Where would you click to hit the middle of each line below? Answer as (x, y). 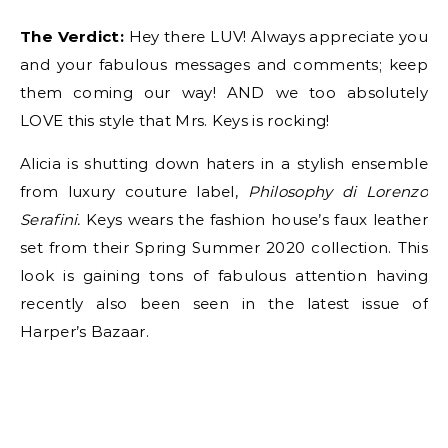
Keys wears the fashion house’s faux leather (257, 219)
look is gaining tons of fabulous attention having (224, 275)
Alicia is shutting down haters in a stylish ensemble (224, 163)
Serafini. (53, 219)
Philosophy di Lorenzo (337, 191)
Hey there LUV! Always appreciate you (275, 36)
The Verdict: (72, 36)
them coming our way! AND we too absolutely (224, 92)
